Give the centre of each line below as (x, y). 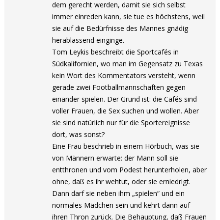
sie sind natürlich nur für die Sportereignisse (121, 123)
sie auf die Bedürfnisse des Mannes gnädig (120, 28)
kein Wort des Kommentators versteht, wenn (124, 75)
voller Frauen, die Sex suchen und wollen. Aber (126, 111)
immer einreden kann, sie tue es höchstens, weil (129, 16)
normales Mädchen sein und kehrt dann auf (121, 205)
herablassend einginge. (88, 40)
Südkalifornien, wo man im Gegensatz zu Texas (128, 64)
